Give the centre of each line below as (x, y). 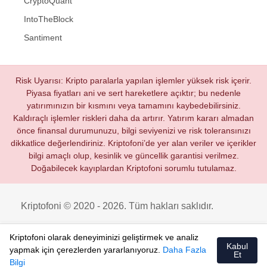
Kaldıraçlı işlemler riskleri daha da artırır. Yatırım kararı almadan (133, 118)
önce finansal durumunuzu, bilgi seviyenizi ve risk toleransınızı (133, 130)
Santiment (43, 37)
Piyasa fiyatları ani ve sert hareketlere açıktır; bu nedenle (133, 93)
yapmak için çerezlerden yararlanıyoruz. (86, 250)
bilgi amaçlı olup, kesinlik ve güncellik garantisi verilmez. (133, 155)
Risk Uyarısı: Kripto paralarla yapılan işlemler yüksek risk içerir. (133, 80)
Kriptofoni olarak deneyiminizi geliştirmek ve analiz (104, 237)
